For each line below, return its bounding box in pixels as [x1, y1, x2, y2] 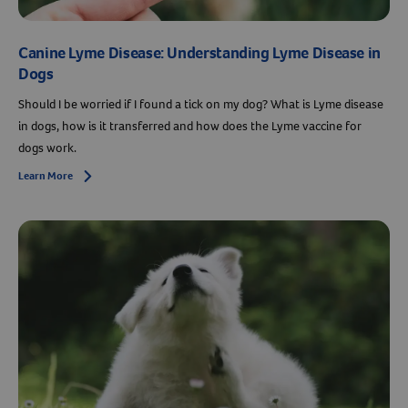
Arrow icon [81, 169, 135, 185]
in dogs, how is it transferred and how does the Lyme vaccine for [18, 117, 362, 136]
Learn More [18, 168, 73, 184]
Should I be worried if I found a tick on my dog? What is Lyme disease [18, 96, 383, 114]
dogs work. [18, 139, 76, 158]
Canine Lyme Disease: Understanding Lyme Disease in [18, 42, 382, 65]
